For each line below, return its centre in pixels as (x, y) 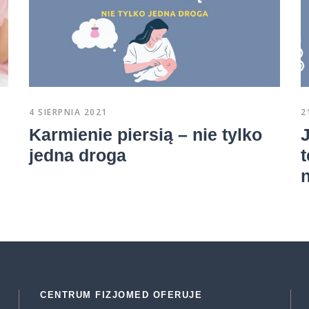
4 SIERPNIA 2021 (68, 112)
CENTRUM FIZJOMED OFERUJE (121, 295)
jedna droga (78, 155)
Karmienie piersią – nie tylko (146, 134)
